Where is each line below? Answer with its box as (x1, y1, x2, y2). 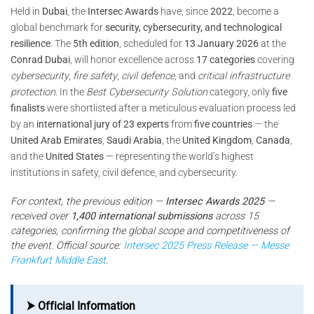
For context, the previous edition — (11, 195, 165, 207)
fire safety (73, 69, 117, 82)
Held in (11, 5, 42, 18)
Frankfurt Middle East (11, 254, 106, 266)
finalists (11, 102, 45, 114)
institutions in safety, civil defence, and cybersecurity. (11, 166, 238, 179)
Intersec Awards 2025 (165, 195, 264, 207)
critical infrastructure (198, 69, 289, 82)
